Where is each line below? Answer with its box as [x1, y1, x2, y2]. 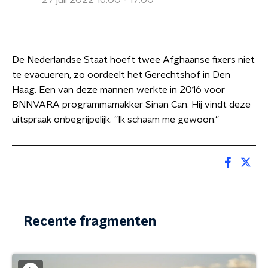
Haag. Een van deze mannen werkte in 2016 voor [12, 85, 225, 95]
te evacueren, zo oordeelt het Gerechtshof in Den [12, 70, 230, 80]
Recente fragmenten [24, 215, 156, 228]
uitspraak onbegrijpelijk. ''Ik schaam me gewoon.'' [12, 115, 224, 124]
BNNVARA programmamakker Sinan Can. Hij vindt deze [12, 100, 251, 109]
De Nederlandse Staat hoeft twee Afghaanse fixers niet [12, 55, 255, 65]
